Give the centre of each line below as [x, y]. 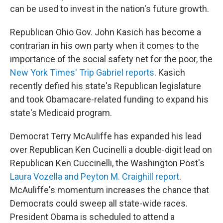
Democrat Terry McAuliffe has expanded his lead [106, 136]
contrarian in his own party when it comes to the [105, 46]
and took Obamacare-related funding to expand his [109, 99]
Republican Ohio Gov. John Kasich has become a [106, 32]
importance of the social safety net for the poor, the [111, 59]
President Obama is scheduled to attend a [92, 217]
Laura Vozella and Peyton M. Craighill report [95, 176]
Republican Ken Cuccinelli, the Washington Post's [107, 163]
